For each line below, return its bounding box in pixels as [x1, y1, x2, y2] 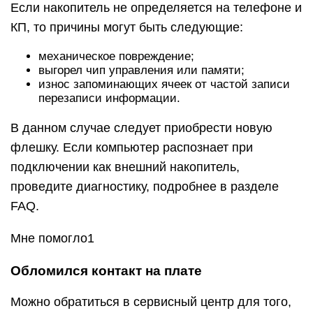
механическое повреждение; [38, 50, 194, 63]
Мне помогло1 [10, 231, 94, 245]
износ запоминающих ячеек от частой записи [38, 78, 290, 91]
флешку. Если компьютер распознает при [10, 140, 253, 154]
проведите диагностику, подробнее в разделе [10, 180, 279, 194]
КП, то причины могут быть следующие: [10, 20, 243, 34]
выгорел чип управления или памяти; [38, 64, 245, 77]
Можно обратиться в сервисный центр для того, [10, 295, 291, 309]
